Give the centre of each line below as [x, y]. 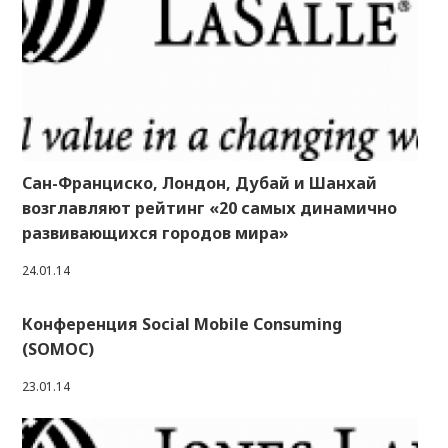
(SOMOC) [58, 348]
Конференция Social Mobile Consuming [182, 323]
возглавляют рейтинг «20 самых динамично [209, 207]
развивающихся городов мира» [155, 232]
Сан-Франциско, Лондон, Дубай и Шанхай [199, 182]
